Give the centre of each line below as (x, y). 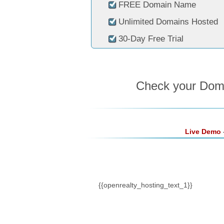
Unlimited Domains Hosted (168, 22)
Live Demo (203, 131)
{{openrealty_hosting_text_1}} (145, 185)
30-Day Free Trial (151, 39)
